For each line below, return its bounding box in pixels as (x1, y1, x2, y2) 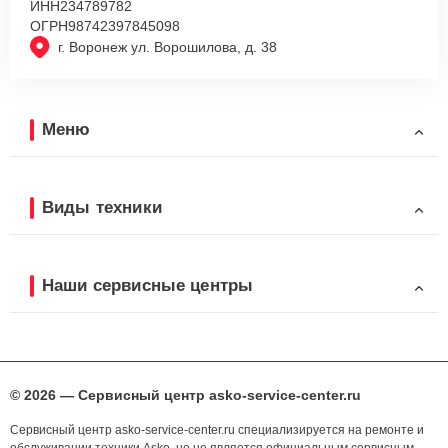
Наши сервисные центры (42, 275, 254, 295)
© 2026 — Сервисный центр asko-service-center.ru (10, 387, 361, 404)
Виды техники (42, 197, 162, 217)
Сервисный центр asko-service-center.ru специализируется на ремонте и (10, 423, 424, 438)
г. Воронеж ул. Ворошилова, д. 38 (58, 39, 277, 56)
